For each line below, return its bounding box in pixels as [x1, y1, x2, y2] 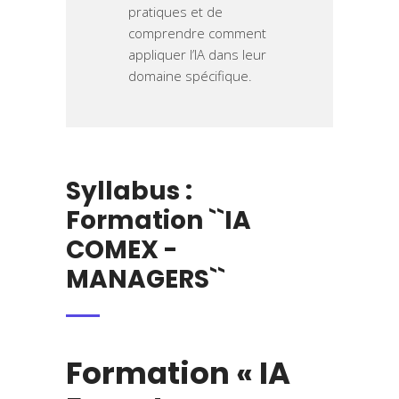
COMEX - [66, 232, 177, 268]
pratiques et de [128, 3, 223, 21]
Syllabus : [66, 174, 192, 209]
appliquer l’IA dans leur [128, 45, 266, 64]
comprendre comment [128, 24, 266, 43]
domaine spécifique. [128, 67, 252, 85]
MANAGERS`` [66, 262, 225, 297]
